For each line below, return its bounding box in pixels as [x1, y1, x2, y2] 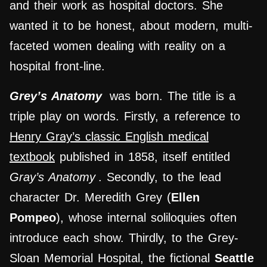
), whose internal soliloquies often [56, 211, 237, 225]
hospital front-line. [10, 60, 105, 73]
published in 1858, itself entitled [55, 150, 230, 164]
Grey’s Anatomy [10, 89, 107, 103]
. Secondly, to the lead [98, 170, 221, 184]
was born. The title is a [110, 89, 235, 103]
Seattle [215, 252, 254, 265]
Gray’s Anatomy [10, 170, 95, 184]
